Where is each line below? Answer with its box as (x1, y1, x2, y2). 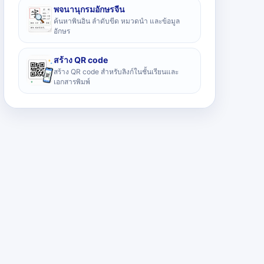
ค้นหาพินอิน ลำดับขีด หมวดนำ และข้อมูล (54, 16, 180, 25)
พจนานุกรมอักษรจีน (54, 4, 125, 14)
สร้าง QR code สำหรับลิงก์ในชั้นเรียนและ (54, 67, 179, 76)
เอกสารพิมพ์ (54, 77, 90, 86)
